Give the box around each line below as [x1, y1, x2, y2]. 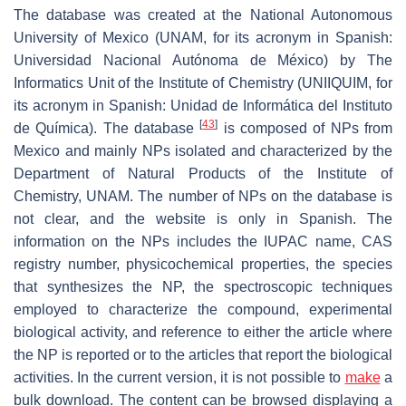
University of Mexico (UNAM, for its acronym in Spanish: [14, 29, 392, 45]
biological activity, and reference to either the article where [14, 324, 392, 340]
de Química [14, 120, 90, 136]
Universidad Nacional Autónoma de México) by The [14, 52, 392, 68]
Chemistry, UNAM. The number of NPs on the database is [14, 188, 392, 204]
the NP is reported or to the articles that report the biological [14, 346, 392, 362]
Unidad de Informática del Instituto [170, 97, 392, 113]
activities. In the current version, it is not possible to [14, 369, 345, 385]
